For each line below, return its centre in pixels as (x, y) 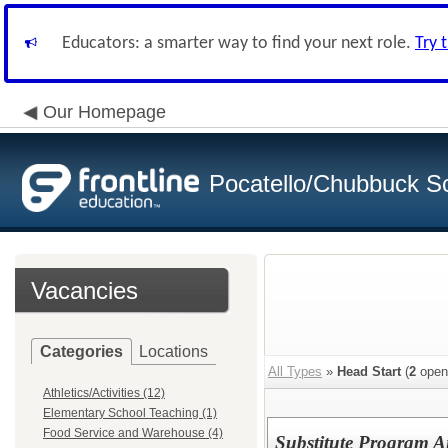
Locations (173, 351)
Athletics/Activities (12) (104, 393)
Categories (81, 351)
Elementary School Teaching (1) (130, 413)
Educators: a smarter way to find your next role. (238, 43)
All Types (295, 371)
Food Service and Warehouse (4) (133, 433)
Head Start (369, 371)
